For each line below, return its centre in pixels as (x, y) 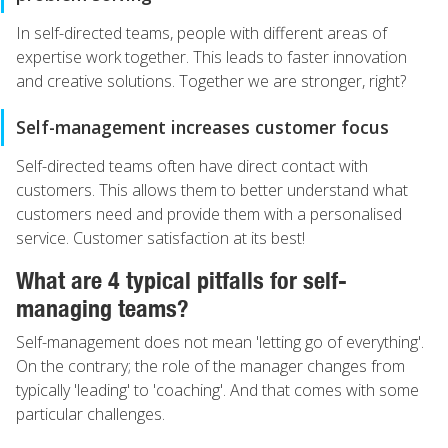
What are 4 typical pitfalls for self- (181, 280)
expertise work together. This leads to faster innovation (211, 57)
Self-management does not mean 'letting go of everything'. (220, 342)
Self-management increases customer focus (202, 127)
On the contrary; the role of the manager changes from (210, 366)
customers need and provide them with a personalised (209, 214)
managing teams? (102, 308)
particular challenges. (90, 414)
